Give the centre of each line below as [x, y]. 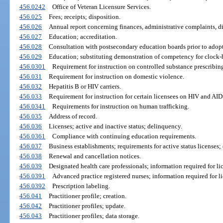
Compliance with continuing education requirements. [124, 136]
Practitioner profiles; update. [87, 206]
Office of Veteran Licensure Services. [101, 7]
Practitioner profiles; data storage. [94, 216]
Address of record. [73, 116]
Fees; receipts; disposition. [84, 17]
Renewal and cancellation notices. [95, 156]
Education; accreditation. [83, 37]
